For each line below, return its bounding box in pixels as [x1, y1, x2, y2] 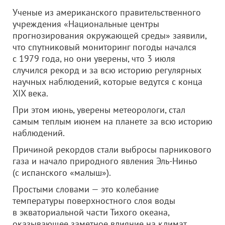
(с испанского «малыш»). [13, 167, 111, 178]
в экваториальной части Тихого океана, [13, 206, 169, 218]
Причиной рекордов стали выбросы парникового [13, 144, 211, 155]
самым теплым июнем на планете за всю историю [13, 116, 212, 127]
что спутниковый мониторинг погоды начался [13, 41, 196, 53]
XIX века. [13, 87, 48, 99]
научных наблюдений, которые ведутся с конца [13, 76, 202, 87]
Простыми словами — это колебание [13, 183, 159, 195]
